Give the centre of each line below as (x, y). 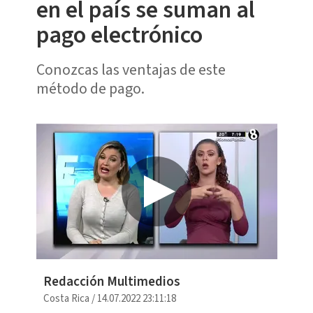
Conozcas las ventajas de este (131, 70)
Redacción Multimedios (111, 282)
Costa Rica (66, 299)
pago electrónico (119, 35)
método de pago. (90, 88)
